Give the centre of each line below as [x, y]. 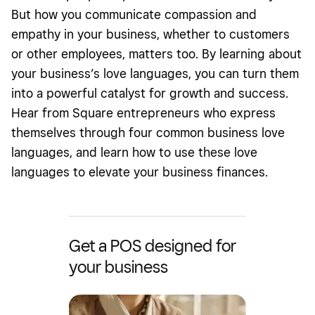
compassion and [209, 14]
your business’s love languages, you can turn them [155, 73]
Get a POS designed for [153, 245]
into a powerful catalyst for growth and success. [150, 93]
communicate [123, 14]
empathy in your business [84, 34]
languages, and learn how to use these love [134, 152]
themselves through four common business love [148, 132]
